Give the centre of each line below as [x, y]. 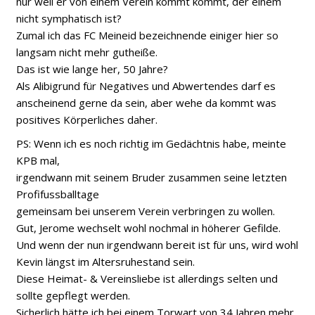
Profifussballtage [58, 194]
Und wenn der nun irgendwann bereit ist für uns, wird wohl [157, 245]
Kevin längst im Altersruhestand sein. [106, 262]
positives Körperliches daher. [87, 120]
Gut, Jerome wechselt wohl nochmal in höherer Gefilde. [149, 228]
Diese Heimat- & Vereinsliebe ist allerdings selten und [147, 278]
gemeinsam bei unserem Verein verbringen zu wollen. [146, 211]
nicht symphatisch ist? [69, 18]
